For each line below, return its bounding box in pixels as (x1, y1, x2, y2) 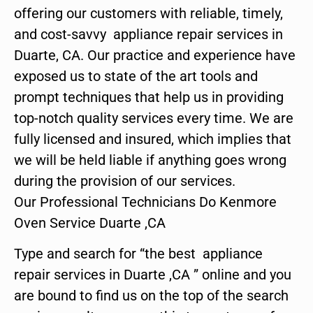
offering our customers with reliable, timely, (14, 4, 283, 22)
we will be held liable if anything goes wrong (14, 151, 286, 168)
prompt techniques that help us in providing (14, 88, 284, 105)
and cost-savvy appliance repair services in (14, 25, 283, 43)
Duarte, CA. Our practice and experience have (14, 46, 296, 64)
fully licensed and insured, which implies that (14, 130, 291, 147)
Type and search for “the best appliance (14, 245, 263, 262)
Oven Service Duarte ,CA (14, 214, 166, 231)
